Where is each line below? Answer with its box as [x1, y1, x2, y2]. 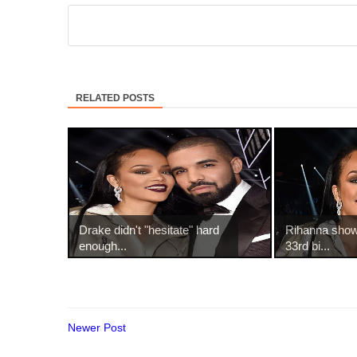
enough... [79, 239, 127, 253]
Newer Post [68, 321, 126, 335]
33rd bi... [285, 239, 330, 253]
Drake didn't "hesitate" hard [79, 223, 219, 237]
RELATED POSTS [76, 92, 155, 104]
